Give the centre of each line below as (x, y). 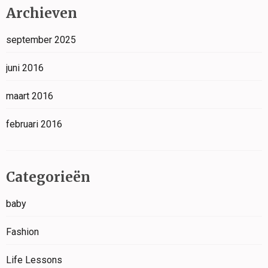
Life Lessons (34, 260)
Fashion (22, 232)
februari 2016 (34, 124)
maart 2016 (30, 96)
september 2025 (41, 40)
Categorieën (48, 177)
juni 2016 (25, 68)
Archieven (42, 13)
